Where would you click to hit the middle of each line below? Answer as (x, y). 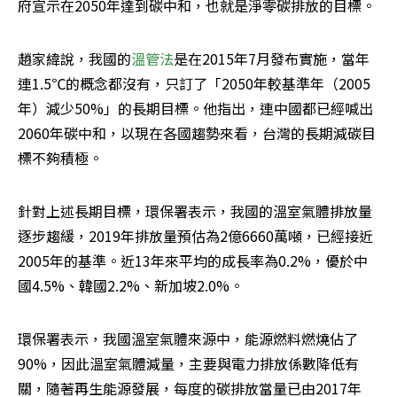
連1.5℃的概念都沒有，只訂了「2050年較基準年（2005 (194, 84)
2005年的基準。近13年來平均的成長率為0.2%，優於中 (193, 261)
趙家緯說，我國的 (74, 59)
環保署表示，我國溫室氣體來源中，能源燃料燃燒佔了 (188, 339)
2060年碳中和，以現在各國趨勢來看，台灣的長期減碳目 (197, 133)
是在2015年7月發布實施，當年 (272, 59)
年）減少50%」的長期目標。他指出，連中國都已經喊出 (195, 109)
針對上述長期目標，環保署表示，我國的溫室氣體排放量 (195, 211)
